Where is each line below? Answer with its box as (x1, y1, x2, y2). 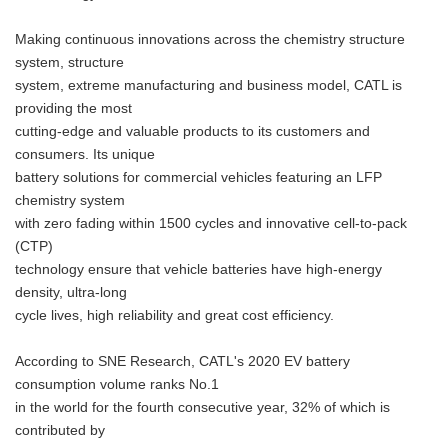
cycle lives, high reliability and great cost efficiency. (15, 308, 334, 323)
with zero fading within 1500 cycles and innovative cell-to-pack (15, 216, 407, 231)
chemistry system (15, 193, 125, 208)
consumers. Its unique (15, 147, 155, 162)
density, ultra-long (15, 285, 127, 300)
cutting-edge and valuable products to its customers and (15, 124, 370, 139)
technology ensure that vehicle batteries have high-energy (15, 262, 382, 277)
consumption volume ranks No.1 (15, 377, 219, 392)
